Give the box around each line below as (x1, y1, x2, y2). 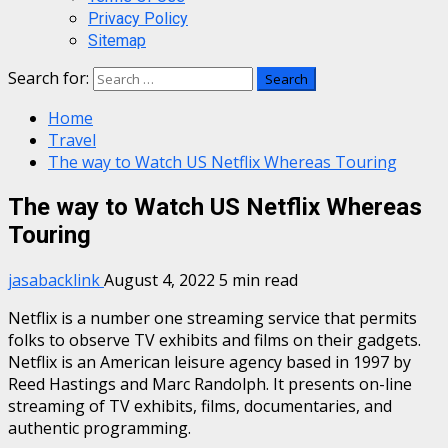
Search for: (8, 67, 89, 89)
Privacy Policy (88, 9, 188, 28)
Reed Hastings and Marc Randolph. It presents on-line (8, 372, 412, 395)
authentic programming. (8, 416, 191, 439)
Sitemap (88, 31, 146, 50)
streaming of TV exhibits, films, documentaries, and (8, 394, 392, 417)
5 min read (219, 268, 298, 291)
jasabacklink (8, 268, 104, 291)
